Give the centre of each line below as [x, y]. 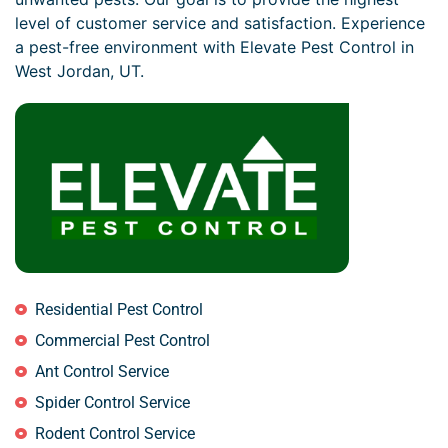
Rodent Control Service [115, 433]
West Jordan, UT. [79, 71]
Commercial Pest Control [122, 340]
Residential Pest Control [119, 309]
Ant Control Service [102, 371]
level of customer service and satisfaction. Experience [220, 23]
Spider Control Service [112, 402]
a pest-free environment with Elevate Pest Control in [214, 47]
